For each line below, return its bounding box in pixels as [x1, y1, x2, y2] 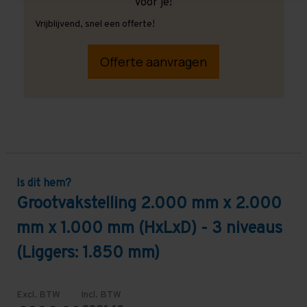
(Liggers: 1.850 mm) [16, 243, 160, 264]
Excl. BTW [16, 288, 60, 301]
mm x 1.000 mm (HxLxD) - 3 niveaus [16, 218, 282, 239]
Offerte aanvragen [100, 53, 207, 70]
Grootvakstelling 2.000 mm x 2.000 [16, 193, 282, 214]
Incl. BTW [81, 288, 121, 301]
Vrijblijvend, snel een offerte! [34, 19, 155, 31]
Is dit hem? [16, 176, 71, 191]
